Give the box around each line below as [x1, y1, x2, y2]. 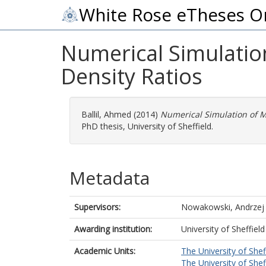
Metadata [69, 166, 150, 190]
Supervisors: [74, 201, 121, 213]
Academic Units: [74, 245, 135, 256]
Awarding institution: [74, 223, 152, 235]
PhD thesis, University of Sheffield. [81, 121, 213, 132]
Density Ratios [61, 62, 202, 91]
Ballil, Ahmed [81, 109, 131, 120]
